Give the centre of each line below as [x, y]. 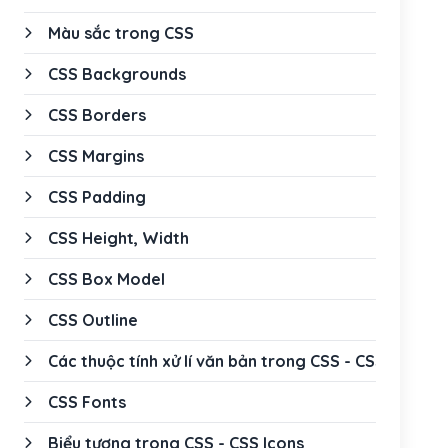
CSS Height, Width [118, 238]
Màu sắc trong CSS [121, 33]
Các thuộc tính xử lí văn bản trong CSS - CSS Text [236, 361]
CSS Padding [97, 197]
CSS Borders [97, 115]
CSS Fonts [87, 402]
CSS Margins [96, 156]
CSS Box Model [106, 279]
